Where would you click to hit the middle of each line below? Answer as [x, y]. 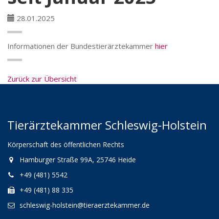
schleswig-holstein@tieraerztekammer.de [85, 205]
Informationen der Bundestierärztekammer [81, 46]
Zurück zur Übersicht [42, 79]
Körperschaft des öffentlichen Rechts [66, 144]
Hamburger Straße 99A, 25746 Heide [78, 160]
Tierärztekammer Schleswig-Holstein [107, 125]
